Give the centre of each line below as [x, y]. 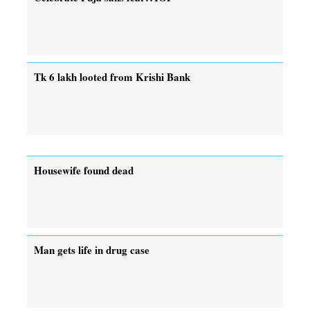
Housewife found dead [84, 170]
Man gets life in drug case [92, 249]
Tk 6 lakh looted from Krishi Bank [112, 76]
